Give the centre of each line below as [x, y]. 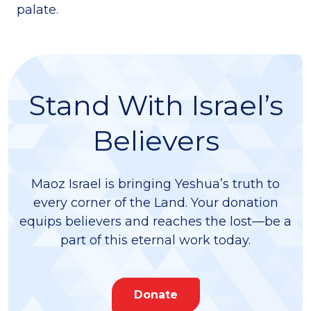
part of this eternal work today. [155, 241]
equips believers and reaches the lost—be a [155, 222]
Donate [155, 295]
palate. [37, 10]
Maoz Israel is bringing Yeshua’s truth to [155, 184]
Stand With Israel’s [155, 106]
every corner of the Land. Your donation [155, 203]
